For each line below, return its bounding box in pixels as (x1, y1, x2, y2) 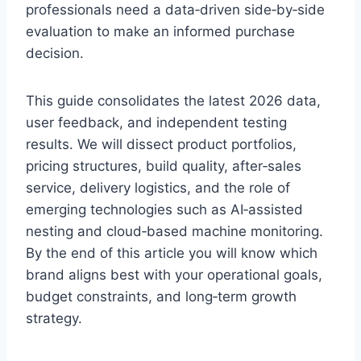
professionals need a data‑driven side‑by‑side (26, 2, 325, 19)
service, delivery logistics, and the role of (26, 180, 290, 197)
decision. (26, 45, 84, 62)
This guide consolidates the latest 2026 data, (26, 93, 321, 110)
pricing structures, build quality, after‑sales (26, 158, 301, 175)
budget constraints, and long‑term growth (26, 288, 297, 305)
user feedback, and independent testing (26, 114, 287, 131)
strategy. (26, 310, 82, 327)
